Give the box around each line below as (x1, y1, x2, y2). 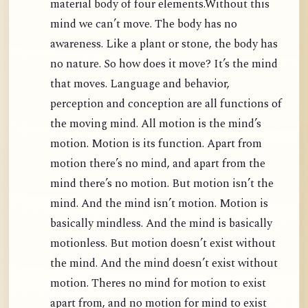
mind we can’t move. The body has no (50, 16, 237, 34)
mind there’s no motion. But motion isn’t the (50, 175, 274, 193)
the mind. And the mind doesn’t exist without (50, 255, 278, 273)
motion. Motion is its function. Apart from (50, 135, 262, 153)
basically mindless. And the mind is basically (50, 215, 272, 233)
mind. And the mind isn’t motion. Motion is (50, 195, 268, 213)
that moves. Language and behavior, (50, 76, 230, 93)
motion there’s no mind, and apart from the (50, 155, 265, 173)
